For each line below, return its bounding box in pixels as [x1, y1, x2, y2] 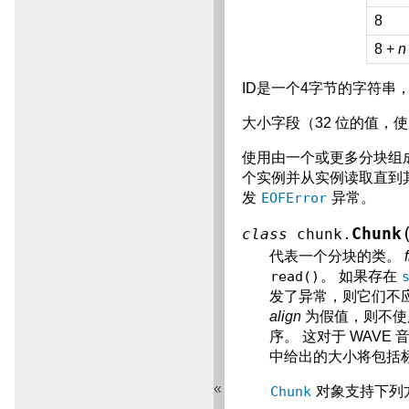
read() [270, 268, 320, 286]
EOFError [261, 190, 328, 207]
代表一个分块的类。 [269, 248, 405, 265]
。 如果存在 [320, 268, 402, 285]
